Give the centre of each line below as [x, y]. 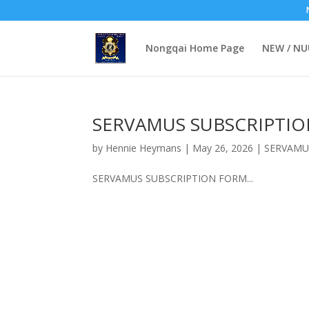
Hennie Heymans [144, 148]
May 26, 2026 [223, 148]
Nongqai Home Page [195, 48]
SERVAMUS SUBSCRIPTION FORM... [173, 178]
